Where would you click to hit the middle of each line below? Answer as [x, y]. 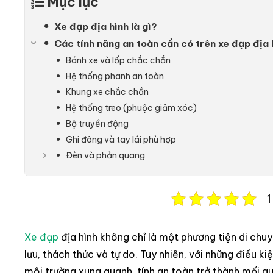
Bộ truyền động [97, 123]
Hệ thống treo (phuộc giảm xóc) [131, 108]
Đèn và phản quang [105, 155]
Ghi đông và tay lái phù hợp [121, 139]
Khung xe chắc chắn [107, 92]
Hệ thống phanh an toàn [115, 76]
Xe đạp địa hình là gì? [105, 26]
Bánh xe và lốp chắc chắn [118, 60]
